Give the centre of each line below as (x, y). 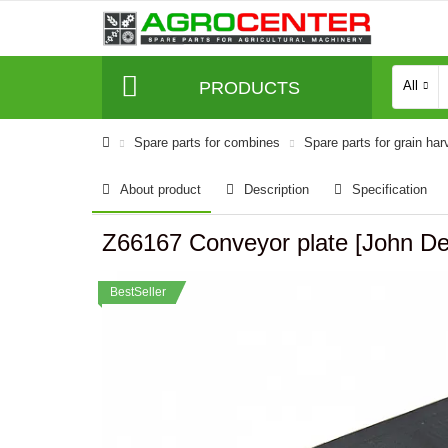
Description (276, 189)
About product (160, 189)
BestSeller (138, 292)
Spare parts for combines (207, 142)
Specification (389, 189)
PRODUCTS (249, 87)
